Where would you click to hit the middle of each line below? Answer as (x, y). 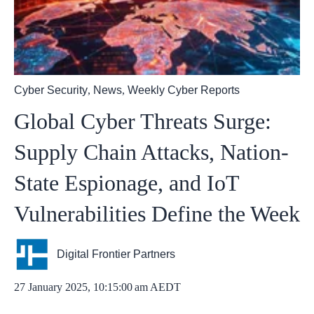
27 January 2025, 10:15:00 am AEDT (97, 287)
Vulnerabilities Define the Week (157, 213)
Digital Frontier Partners (116, 254)
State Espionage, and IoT (127, 183)
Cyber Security (51, 90)
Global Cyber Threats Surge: (143, 121)
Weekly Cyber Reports (184, 90)
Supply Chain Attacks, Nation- (151, 152)
